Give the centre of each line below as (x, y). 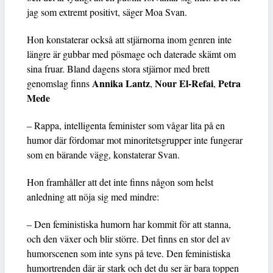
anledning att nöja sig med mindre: (93, 196)
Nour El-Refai (184, 83)
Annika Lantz (121, 83)
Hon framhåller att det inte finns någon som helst (120, 182)
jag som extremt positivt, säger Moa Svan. (107, 12)
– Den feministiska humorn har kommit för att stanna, (129, 224)
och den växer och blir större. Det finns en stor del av (129, 238)
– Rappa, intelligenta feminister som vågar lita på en (126, 125)
